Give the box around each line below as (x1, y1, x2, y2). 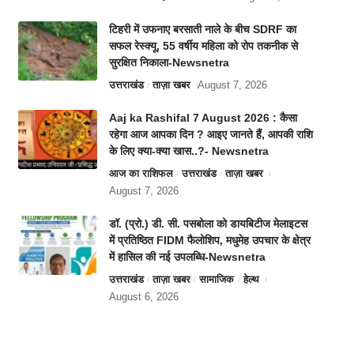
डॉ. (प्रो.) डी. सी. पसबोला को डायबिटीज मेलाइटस (108, 217, 307, 231)
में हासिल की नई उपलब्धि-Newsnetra (108, 250, 265, 264)
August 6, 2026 (108, 291, 179, 303)
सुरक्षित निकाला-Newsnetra (108, 56, 229, 70)
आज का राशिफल (108, 168, 173, 180)
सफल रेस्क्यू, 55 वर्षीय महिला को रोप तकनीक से (108, 40, 298, 53)
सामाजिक (199, 273, 235, 286)
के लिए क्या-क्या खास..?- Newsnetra (108, 145, 269, 158)
